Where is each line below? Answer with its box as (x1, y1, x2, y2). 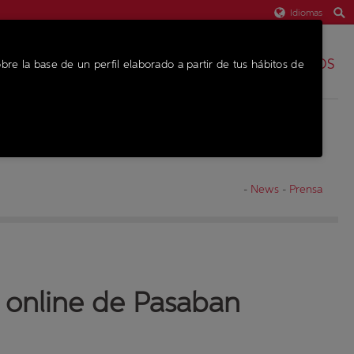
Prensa (288, 183, 322, 195)
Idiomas (289, 7, 322, 18)
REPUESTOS (261, 56, 334, 72)
